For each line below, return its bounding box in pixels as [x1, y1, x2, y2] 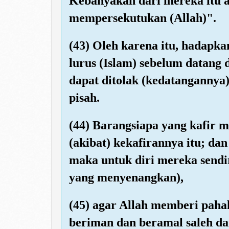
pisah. [69, 90, 100, 104]
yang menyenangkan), [69, 170, 184, 184]
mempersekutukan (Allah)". [69, 11, 216, 25]
